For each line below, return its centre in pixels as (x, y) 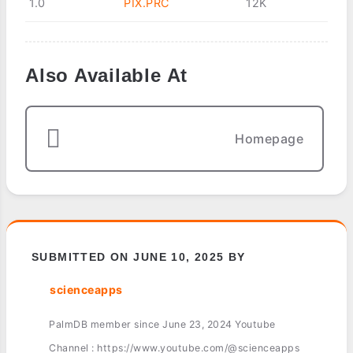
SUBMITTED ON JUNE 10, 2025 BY (139, 257)
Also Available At (107, 76)
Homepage (269, 139)
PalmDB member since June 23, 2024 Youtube (162, 325)
